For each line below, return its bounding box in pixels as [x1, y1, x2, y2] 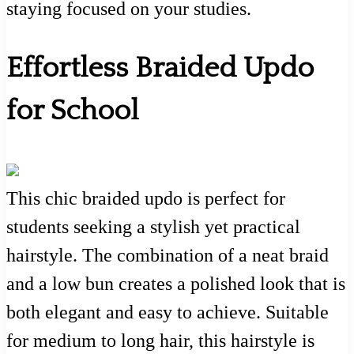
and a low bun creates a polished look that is [6, 273, 345, 294]
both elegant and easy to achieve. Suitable [6, 301, 329, 322]
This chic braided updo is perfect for [6, 187, 285, 209]
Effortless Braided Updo [6, 51, 314, 84]
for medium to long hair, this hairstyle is [6, 330, 314, 351]
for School [6, 94, 138, 126]
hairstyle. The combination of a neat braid [6, 244, 329, 265]
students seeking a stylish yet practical [6, 216, 300, 237]
